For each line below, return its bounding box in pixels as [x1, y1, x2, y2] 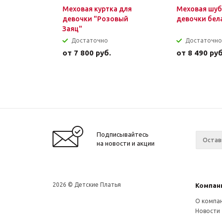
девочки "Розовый [62, 15, 128, 23]
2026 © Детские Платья [53, 181, 121, 188]
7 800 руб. [74, 49, 111, 57]
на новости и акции [97, 140, 155, 147]
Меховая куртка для [62, 5, 132, 13]
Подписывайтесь [97, 131, 149, 138]
